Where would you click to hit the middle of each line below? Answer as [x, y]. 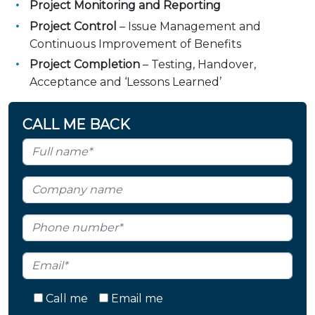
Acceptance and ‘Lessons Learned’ [126, 82]
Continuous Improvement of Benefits [135, 44]
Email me [137, 298]
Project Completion [85, 64]
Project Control [73, 26]
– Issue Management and [189, 26]
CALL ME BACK [76, 124]
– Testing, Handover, [198, 64]
